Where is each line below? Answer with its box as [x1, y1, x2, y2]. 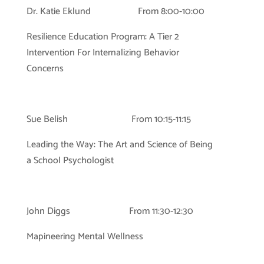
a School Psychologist [26, 153, 114, 169]
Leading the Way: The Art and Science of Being [26, 137, 213, 153]
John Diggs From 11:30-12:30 [26, 203, 193, 219]
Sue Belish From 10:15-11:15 [26, 111, 191, 127]
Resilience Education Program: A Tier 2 [26, 29, 179, 45]
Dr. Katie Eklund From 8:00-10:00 [26, 4, 204, 19]
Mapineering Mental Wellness [26, 229, 143, 245]
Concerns [26, 61, 64, 77]
